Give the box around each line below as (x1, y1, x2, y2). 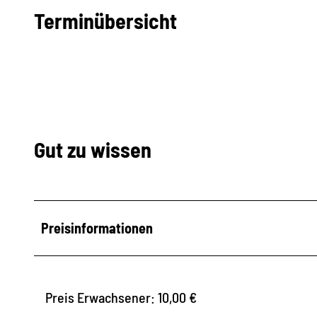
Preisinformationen (41, 219, 153, 237)
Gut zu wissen (34, 137, 151, 163)
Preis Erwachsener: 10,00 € (45, 289, 197, 306)
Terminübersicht (34, 7, 177, 33)
